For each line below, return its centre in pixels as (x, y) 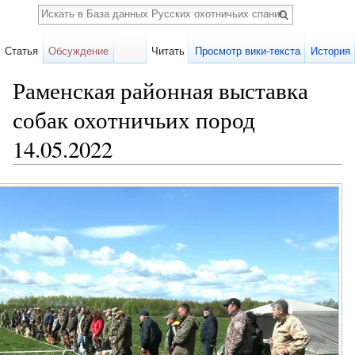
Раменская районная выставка (160, 90)
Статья (22, 51)
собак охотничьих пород (134, 120)
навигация (98, 171)
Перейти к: (42, 171)
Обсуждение (79, 51)
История (330, 51)
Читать (168, 51)
